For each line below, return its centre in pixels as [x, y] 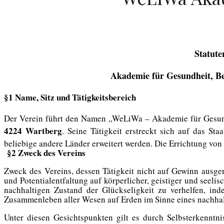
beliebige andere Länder [48, 143]
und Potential [28, 180]
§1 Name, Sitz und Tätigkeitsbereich [70, 97]
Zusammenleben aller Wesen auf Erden [74, 199]
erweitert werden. [122, 143]
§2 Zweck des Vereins [46, 152]
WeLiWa [127, 118]
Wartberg [44, 130]
